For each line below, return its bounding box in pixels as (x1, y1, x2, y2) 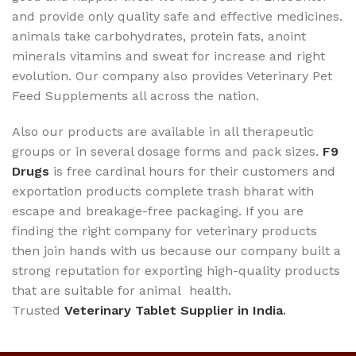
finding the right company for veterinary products (12, 222, 317, 238)
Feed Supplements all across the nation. (12, 87, 259, 103)
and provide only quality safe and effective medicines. (12, 8, 342, 24)
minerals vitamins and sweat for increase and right (12, 48, 325, 64)
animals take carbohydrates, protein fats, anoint (12, 28, 306, 44)
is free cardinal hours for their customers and (49, 163, 335, 179)
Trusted (12, 302, 64, 318)
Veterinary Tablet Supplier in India (64, 302, 283, 318)
